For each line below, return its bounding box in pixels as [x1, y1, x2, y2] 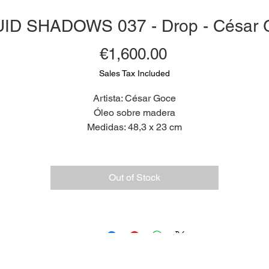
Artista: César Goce [93, 92, 176, 104]
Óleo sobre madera [94, 107, 175, 118]
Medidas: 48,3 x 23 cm [87, 121, 182, 133]
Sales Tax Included [99, 68, 170, 78]
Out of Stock [109, 172, 160, 183]
